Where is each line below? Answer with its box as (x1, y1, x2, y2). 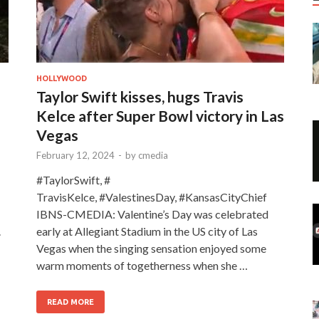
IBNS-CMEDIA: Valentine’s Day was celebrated (36, 206, 268, 221)
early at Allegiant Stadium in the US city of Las (36, 224, 258, 238)
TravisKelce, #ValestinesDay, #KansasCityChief (36, 189, 267, 204)
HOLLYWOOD (36, 73, 87, 83)
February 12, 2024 (36, 149, 115, 161)
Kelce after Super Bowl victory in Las (36, 106, 284, 125)
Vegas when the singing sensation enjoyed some (36, 241, 266, 255)
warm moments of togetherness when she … (36, 258, 248, 272)
